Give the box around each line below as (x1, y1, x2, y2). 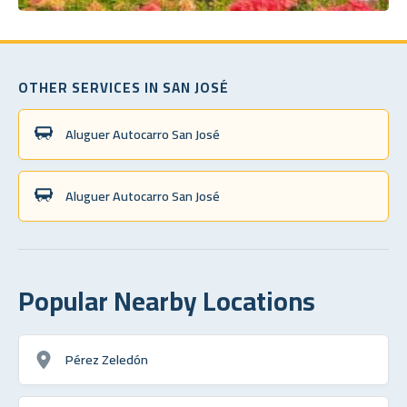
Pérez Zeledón (65, 346, 148, 372)
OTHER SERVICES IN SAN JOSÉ (18, 74, 229, 101)
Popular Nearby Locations (18, 275, 315, 325)
